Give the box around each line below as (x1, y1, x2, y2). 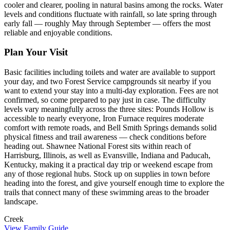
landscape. (4, 197, 38, 206)
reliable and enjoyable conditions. (4, 28, 112, 37)
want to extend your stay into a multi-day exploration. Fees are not (4, 86, 218, 95)
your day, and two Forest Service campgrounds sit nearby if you (4, 77, 211, 86)
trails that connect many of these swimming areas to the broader (4, 188, 209, 197)
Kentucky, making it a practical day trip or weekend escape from (4, 160, 213, 169)
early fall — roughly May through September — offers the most (4, 18, 210, 28)
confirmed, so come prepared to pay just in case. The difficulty (4, 95, 206, 105)
